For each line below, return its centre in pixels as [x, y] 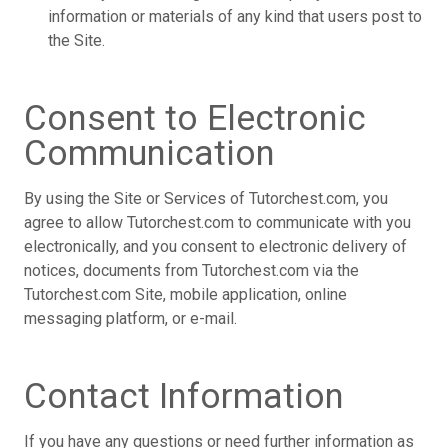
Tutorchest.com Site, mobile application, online [185, 294]
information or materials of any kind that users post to [235, 16]
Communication [149, 153]
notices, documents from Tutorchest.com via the [191, 270]
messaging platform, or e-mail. [130, 318]
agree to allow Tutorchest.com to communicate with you [217, 222]
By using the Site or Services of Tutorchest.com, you [206, 198]
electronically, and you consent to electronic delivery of [215, 246]
